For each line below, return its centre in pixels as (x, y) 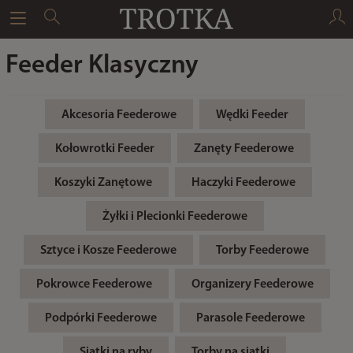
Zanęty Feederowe (244, 149)
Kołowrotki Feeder (105, 149)
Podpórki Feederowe (100, 318)
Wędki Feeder (252, 115)
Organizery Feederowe (252, 284)
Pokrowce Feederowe (94, 284)
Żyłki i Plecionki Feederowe (175, 217)
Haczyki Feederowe (243, 183)
